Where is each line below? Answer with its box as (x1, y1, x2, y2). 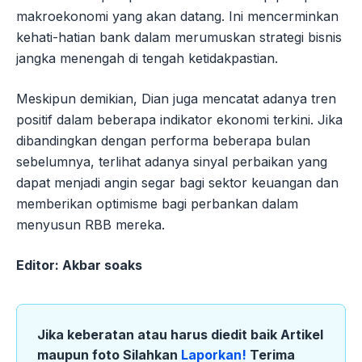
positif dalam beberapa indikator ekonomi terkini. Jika (16, 112, 343, 128)
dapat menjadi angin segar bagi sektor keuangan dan (16, 175, 339, 192)
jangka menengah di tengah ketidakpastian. (16, 50, 278, 67)
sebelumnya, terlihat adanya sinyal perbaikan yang (16, 154, 327, 170)
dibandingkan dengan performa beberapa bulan (16, 133, 310, 149)
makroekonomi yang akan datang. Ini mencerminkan (16, 8, 339, 25)
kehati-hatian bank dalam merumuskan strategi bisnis (16, 29, 342, 46)
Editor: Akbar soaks (16, 257, 142, 274)
